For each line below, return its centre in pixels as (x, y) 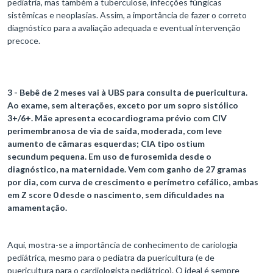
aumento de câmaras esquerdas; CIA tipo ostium (106, 144)
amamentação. (37, 208)
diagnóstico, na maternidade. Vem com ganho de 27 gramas (127, 169)
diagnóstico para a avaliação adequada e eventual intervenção (124, 28)
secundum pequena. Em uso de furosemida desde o (109, 157)
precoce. (25, 41)
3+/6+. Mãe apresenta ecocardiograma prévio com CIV (117, 118)
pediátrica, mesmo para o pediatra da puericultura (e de (111, 258)
